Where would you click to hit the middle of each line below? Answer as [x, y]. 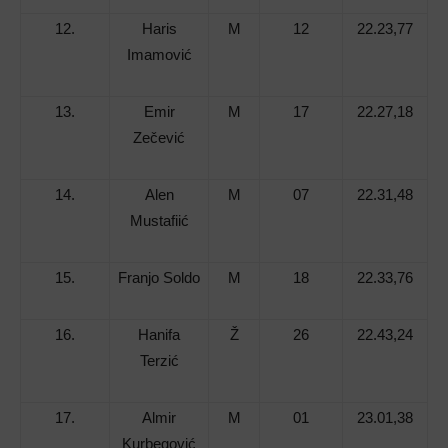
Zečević [159, 138]
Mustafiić [159, 221]
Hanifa [159, 335]
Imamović [159, 55]
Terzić [159, 361]
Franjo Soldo [159, 278]
